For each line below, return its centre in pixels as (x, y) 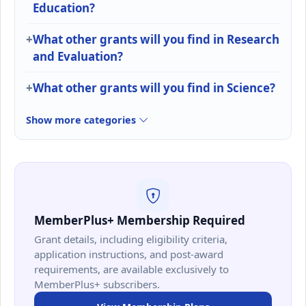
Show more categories (82, 120)
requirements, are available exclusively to (131, 269)
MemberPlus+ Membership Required (140, 221)
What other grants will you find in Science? (154, 88)
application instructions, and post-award (129, 254)
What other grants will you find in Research (156, 40)
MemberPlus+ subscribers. (97, 284)
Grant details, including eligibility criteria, (131, 239)
